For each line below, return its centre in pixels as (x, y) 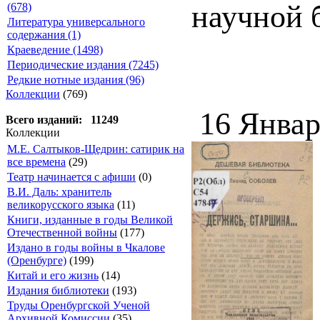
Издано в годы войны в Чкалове (86, 247)
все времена (36, 162)
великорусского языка (61, 205)
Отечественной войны (62, 232)
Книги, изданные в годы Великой (90, 220)
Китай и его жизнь (53, 275)
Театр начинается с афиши (71, 177)
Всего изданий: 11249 (62, 120)
